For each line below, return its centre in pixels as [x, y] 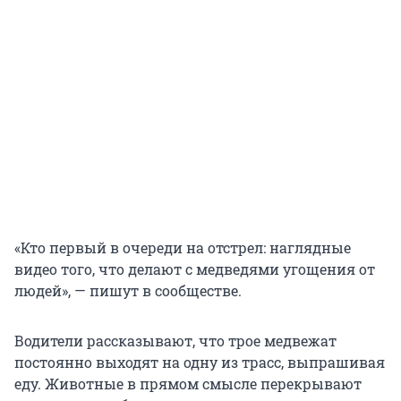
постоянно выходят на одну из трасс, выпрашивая [200, 363]
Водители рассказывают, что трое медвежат [175, 341]
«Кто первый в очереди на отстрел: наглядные [183, 248]
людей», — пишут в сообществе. [128, 291]
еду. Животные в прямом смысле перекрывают [188, 384]
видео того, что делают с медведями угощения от [195, 269]
